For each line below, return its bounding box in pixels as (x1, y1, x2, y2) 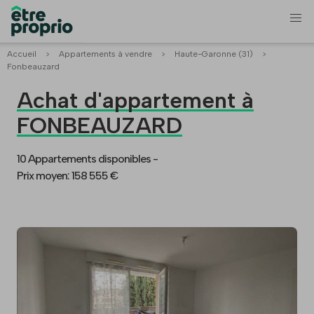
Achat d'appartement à (17, 87, 254, 114)
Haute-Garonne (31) (175, 49, 253, 60)
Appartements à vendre (59, 49, 152, 60)
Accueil (7, 49, 36, 60)
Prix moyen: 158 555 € (17, 169, 118, 183)
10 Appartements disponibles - (17, 152, 158, 166)
